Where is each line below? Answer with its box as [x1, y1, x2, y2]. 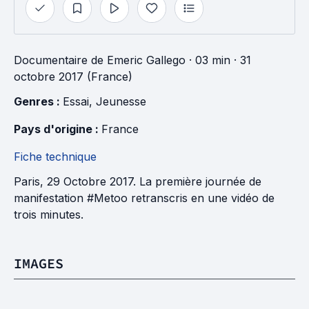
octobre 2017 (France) [14, 70, 132, 83]
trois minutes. [14, 208, 83, 221]
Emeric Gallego [107, 53, 186, 67]
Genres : [14, 94, 63, 108]
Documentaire [14, 53, 88, 67]
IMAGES [14, 255, 63, 272]
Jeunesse [96, 94, 146, 108]
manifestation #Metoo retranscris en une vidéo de [14, 191, 275, 205]
